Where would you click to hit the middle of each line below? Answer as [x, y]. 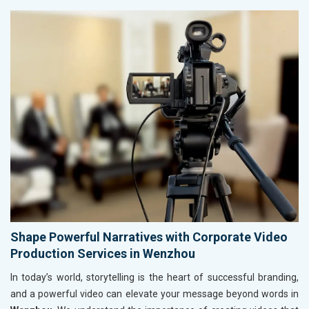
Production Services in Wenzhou [103, 254]
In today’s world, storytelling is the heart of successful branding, [154, 278]
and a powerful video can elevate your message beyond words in [154, 294]
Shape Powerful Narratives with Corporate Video [149, 237]
